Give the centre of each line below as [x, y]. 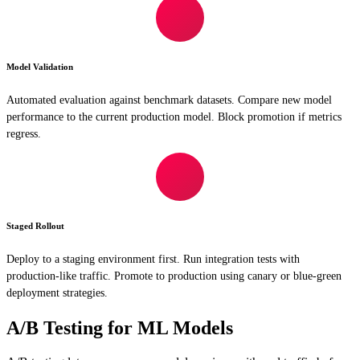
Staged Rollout [35, 226]
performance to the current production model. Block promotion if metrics [174, 117]
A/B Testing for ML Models [120, 328]
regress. [24, 133]
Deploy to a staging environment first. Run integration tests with [153, 260]
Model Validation [40, 66]
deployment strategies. [57, 293]
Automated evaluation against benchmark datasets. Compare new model [169, 100]
